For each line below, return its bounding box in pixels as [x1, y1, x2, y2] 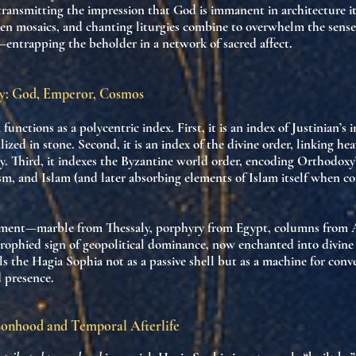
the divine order [207, 136, 290, 153]
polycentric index [79, 119, 171, 136]
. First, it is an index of [171, 119, 292, 136]
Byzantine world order [121, 153, 239, 169]
